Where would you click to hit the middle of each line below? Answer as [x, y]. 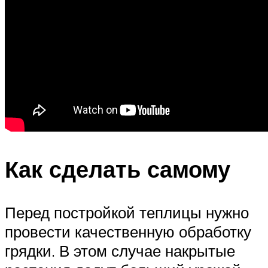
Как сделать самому [118, 169]
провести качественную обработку [128, 232]
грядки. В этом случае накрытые [120, 251]
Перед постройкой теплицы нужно [127, 213]
